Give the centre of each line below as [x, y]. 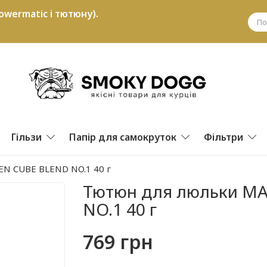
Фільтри [223, 137]
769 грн [118, 241]
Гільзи [27, 137]
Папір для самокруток [123, 137]
